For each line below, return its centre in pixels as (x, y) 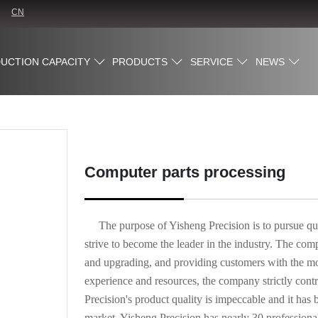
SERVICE (212, 61)
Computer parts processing (185, 172)
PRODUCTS (140, 61)
